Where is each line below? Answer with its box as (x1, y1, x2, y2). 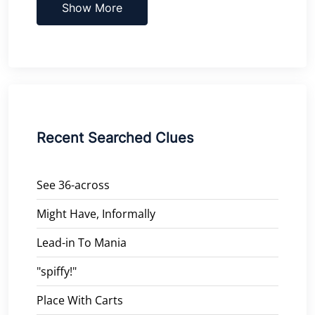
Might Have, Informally (37, 205, 155, 221)
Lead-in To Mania (37, 234, 127, 250)
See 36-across (37, 176, 110, 193)
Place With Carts (37, 292, 123, 308)
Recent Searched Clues (37, 129, 193, 146)
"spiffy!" (37, 263, 77, 279)
